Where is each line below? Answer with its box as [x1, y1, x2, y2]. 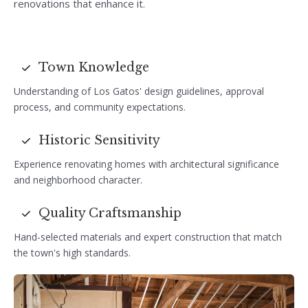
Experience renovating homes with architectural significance [14, 157, 279, 170]
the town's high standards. [14, 245, 131, 259]
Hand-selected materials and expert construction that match [14, 230, 282, 243]
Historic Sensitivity [38, 133, 160, 148]
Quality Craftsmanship [38, 206, 181, 221]
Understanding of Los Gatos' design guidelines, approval [14, 84, 264, 98]
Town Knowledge [38, 60, 149, 76]
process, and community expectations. [14, 100, 186, 113]
